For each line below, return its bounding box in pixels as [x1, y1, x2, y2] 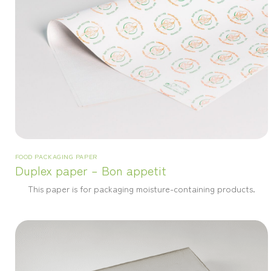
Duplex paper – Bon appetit [15, 161, 166, 179]
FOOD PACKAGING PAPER [15, 151, 97, 161]
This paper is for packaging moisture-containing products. [28, 181, 255, 195]
